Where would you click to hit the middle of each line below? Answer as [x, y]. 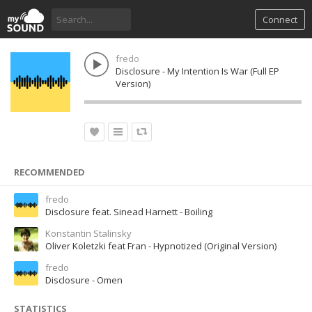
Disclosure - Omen [84, 280]
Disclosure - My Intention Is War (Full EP [197, 71]
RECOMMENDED [49, 172]
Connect [280, 19]
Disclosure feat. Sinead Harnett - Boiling [129, 212]
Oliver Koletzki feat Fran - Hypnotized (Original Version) [161, 246]
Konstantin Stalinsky [88, 233]
